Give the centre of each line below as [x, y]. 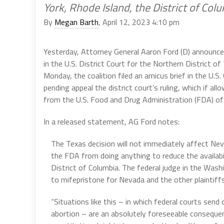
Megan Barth [76, 22]
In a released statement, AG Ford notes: [111, 121]
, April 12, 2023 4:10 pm [139, 22]
